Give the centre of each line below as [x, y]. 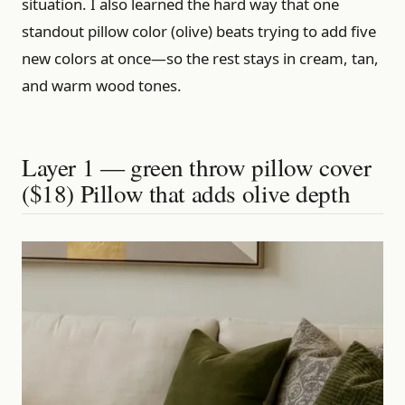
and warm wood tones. [102, 85]
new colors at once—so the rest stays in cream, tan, [200, 58]
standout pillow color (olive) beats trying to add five [199, 31]
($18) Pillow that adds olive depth [186, 193]
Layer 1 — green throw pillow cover [197, 166]
